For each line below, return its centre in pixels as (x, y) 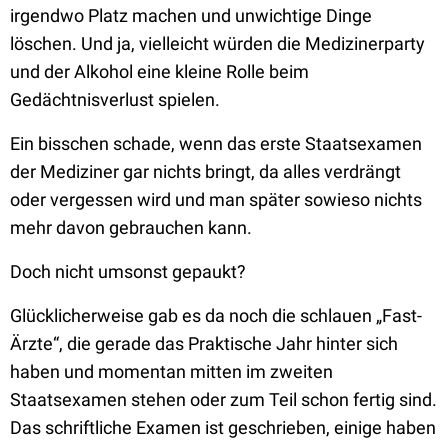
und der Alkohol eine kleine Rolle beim (159, 71)
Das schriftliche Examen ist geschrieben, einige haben (223, 427)
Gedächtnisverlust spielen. (115, 99)
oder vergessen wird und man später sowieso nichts (216, 199)
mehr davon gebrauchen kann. (131, 227)
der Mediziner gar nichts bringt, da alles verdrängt (205, 171)
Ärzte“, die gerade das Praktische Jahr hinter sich (204, 343)
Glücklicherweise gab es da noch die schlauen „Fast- (216, 315)
